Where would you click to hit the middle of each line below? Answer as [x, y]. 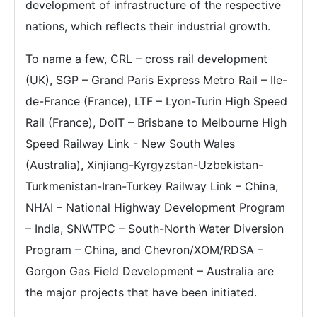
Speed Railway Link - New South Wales [130, 144]
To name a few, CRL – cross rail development [146, 59]
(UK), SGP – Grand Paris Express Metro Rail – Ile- [156, 80]
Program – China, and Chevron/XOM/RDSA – [144, 250]
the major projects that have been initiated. [141, 292]
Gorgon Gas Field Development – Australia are [150, 271]
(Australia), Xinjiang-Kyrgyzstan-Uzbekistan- [144, 165]
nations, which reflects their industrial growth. [148, 26]
